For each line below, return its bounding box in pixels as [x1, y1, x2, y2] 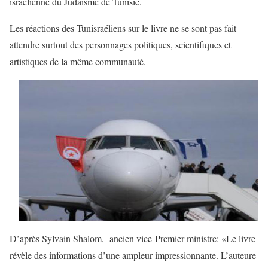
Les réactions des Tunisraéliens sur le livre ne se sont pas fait [10, 22, 236, 35]
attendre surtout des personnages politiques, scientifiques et [10, 38, 231, 51]
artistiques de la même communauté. [10, 55, 146, 68]
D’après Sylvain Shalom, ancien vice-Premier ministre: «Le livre [10, 232, 255, 245]
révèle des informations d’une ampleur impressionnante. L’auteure [10, 248, 256, 261]
